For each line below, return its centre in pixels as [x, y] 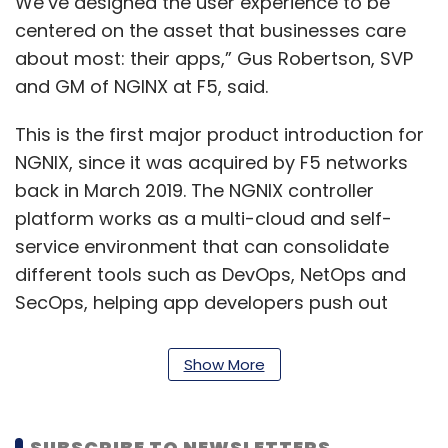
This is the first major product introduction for [219, 134]
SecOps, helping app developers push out [201, 302]
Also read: [62, 378]
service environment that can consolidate [202, 246]
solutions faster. [86, 330]
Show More [224, 364]
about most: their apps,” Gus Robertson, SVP [214, 58]
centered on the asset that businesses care [210, 30]
